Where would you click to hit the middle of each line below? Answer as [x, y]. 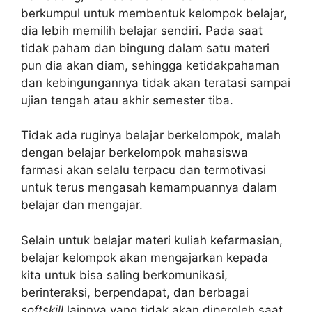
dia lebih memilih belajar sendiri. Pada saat [142, 30]
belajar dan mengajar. [82, 205]
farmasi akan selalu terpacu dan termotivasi [143, 170]
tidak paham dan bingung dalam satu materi [145, 48]
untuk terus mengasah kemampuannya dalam [149, 188]
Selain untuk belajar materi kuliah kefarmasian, [152, 240]
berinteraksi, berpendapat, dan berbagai [135, 292]
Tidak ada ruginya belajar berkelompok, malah [151, 135]
